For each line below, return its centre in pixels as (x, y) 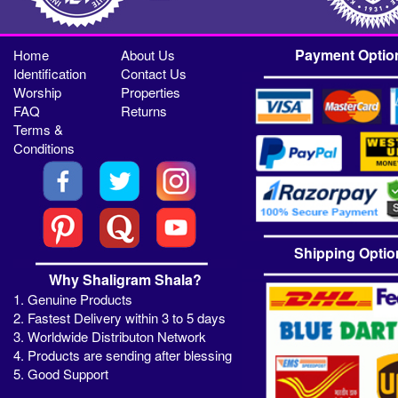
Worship (38, 92)
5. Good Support (61, 374)
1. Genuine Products (73, 299)
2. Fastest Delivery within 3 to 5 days (119, 318)
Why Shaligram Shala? (125, 280)
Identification (50, 74)
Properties (151, 92)
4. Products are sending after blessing (123, 355)
